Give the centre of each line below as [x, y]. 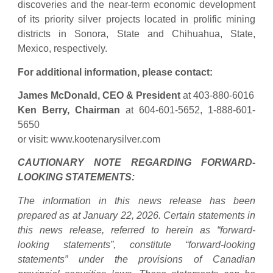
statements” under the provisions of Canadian [136, 259]
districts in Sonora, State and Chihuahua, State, [136, 34]
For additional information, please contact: [115, 72]
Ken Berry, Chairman [72, 110]
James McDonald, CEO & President [100, 96]
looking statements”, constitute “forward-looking [136, 244]
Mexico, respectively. [62, 49]
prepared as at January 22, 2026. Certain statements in [136, 215]
